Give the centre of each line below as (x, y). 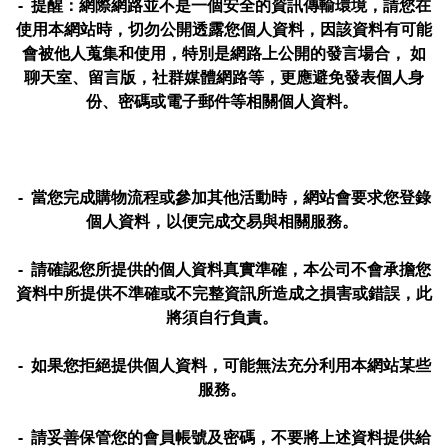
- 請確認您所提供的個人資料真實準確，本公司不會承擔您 (224, 269)
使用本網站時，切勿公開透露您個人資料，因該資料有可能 (224, 29)
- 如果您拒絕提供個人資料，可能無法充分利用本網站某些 (224, 365)
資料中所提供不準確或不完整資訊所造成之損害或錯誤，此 (224, 293)
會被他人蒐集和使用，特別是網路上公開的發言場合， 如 (224, 53)
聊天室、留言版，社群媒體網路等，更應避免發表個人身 (224, 77)
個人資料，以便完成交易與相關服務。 (224, 221)
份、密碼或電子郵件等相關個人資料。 (224, 101)
